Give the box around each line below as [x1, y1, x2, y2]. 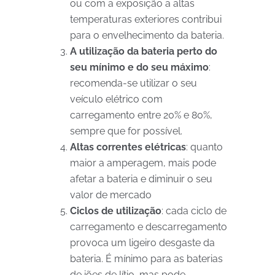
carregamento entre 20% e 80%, [70, 109, 212, 121]
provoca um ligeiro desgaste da [70, 237, 215, 249]
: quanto [186, 141, 223, 153]
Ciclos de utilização [70, 205, 161, 217]
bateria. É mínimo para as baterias [70, 253, 223, 265]
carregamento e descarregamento [70, 221, 227, 233]
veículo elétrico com [70, 93, 163, 105]
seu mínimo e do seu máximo [70, 61, 209, 73]
